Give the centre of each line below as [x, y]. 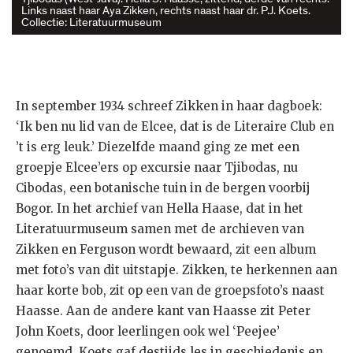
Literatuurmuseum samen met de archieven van [160, 229]
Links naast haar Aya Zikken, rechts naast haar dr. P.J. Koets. [166, 10]
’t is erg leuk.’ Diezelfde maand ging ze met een [158, 147]
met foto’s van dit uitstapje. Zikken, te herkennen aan [176, 269]
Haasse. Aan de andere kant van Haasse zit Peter [163, 310]
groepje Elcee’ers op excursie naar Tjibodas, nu [157, 167]
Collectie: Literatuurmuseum [91, 22]
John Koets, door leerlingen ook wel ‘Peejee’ [148, 331]
